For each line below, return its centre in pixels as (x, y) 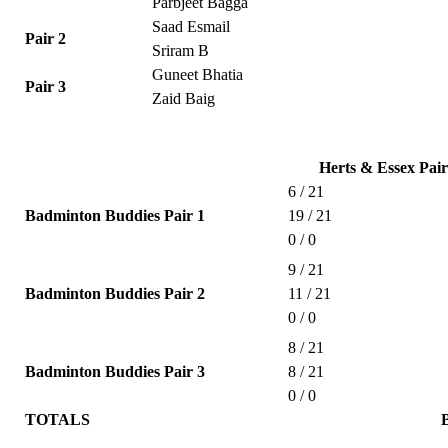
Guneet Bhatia (198, 74)
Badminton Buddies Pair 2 (115, 293)
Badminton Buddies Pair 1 (115, 215)
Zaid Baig (184, 98)
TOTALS (58, 419)
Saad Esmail (191, 26)
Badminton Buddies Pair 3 (115, 371)
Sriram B (181, 50)
